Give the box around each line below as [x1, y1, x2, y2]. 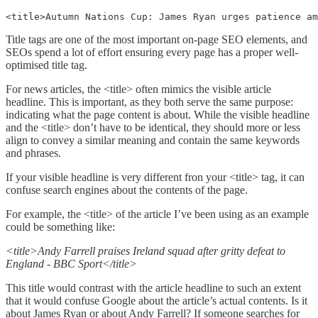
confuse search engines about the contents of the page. [6, 184, 248, 197]
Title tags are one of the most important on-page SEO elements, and [6, 33, 307, 46]
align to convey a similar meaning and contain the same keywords [6, 134, 300, 147]
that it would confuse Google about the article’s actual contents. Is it [6, 295, 307, 307]
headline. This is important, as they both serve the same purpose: [6, 96, 293, 109]
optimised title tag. [6, 59, 87, 72]
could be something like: [6, 221, 115, 234]
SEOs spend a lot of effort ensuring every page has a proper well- [6, 46, 298, 59]
